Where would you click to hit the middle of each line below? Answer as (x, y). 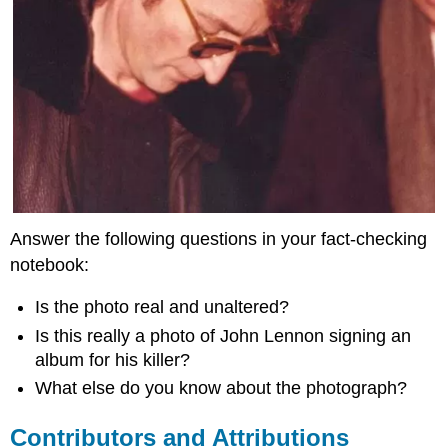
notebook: (50, 264)
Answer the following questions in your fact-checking (219, 238)
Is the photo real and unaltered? (162, 307)
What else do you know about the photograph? (221, 388)
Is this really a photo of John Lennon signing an (223, 335)
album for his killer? (113, 359)
